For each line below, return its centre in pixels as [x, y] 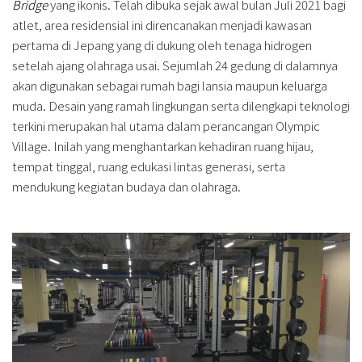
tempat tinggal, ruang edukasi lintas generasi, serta [149, 166]
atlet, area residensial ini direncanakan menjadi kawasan [162, 24]
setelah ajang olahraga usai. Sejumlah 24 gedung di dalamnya [175, 65]
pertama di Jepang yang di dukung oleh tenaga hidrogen [162, 44]
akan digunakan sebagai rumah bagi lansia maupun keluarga [170, 85]
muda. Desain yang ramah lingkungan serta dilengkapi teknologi [181, 105]
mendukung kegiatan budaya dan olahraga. [126, 186]
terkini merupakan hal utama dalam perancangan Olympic [166, 125]
